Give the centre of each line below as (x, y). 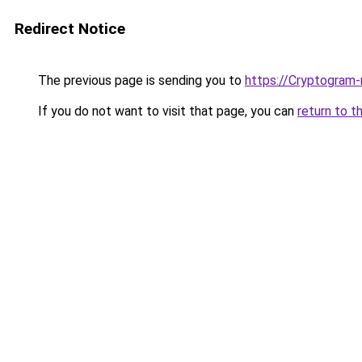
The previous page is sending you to (140, 80)
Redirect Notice (70, 29)
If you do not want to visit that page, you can (166, 111)
